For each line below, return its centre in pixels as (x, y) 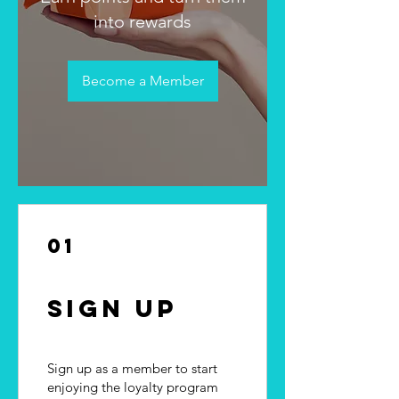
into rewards (142, 21)
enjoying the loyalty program (133, 387)
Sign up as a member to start (132, 368)
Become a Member (142, 80)
